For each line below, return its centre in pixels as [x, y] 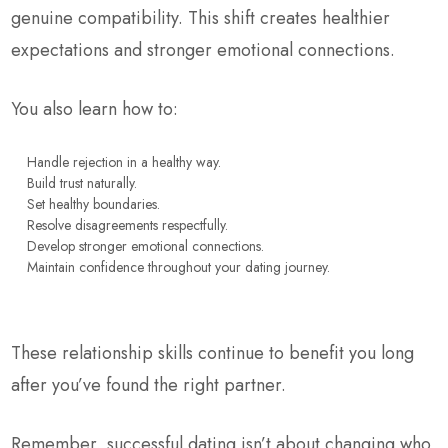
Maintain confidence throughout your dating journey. [179, 266]
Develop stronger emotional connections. [146, 245]
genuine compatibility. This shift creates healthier [201, 17]
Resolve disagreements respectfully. [128, 224]
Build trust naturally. [82, 182]
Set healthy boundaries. [94, 203]
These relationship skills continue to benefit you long [213, 352]
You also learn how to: [95, 108]
